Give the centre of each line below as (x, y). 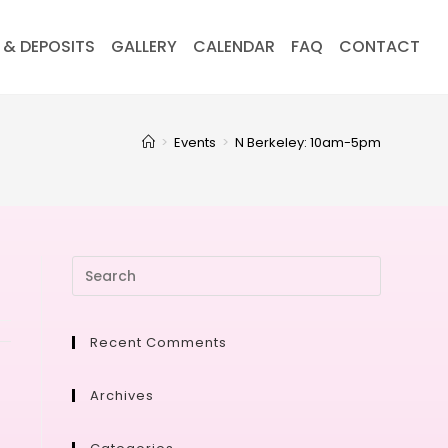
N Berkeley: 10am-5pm (307, 142)
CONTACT (379, 46)
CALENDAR (233, 46)
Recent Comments (159, 342)
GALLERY (143, 46)
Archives (122, 395)
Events (194, 142)
